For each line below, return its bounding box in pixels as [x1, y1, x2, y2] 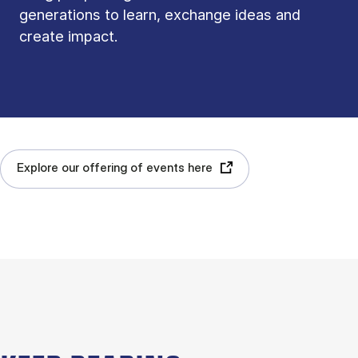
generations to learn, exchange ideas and [19, 6, 300, 24]
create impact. [19, 27, 118, 46]
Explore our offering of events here [17, 160, 213, 176]
